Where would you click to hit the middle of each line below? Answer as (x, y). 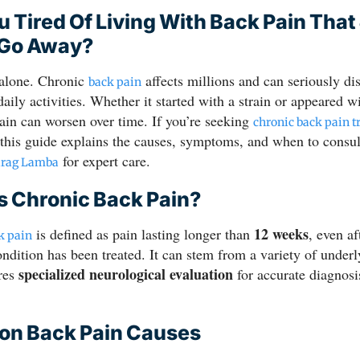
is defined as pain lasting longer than (143, 233)
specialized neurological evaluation (126, 274)
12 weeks (281, 233)
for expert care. (104, 160)
